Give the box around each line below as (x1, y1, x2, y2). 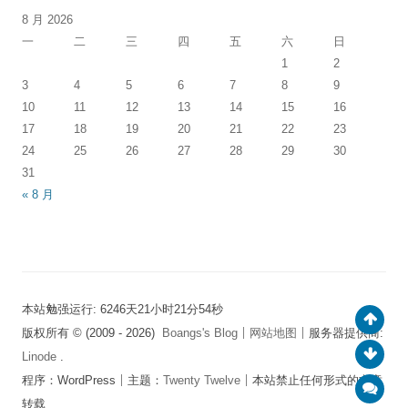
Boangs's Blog (162, 325, 238, 340)
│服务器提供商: (297, 325, 383, 340)
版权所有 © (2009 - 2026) (22, 325, 162, 340)
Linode (22, 349, 60, 363)
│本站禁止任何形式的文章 (240, 372, 382, 387)
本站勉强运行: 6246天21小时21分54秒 (22, 301, 223, 316)
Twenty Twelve (163, 372, 240, 387)
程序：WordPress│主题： (22, 372, 163, 387)
